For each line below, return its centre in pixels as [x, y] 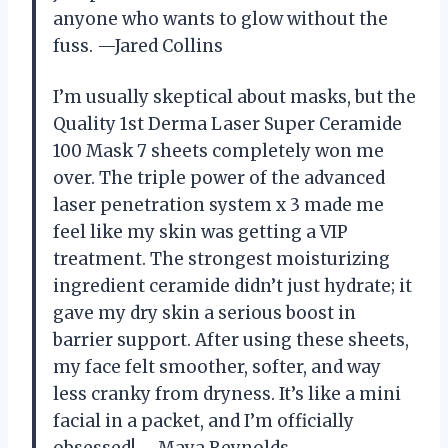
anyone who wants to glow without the [220, 18]
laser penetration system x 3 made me [218, 204]
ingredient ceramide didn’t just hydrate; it [232, 285]
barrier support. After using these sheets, [231, 339]
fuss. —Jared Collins [138, 45]
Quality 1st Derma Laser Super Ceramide [227, 123]
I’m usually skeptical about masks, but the [234, 96]
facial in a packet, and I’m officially [203, 420]
